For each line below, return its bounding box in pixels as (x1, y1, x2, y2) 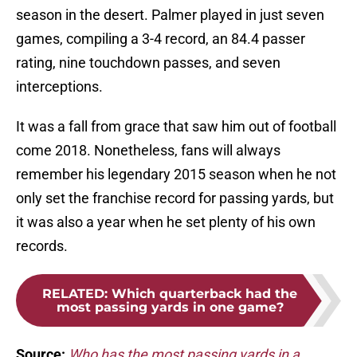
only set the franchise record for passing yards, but (16, 190, 334, 207)
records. (16, 237, 71, 255)
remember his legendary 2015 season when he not (16, 166, 336, 183)
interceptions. (16, 78, 106, 96)
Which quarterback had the (112, 286, 297, 302)
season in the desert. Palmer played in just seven (16, 6, 324, 24)
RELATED (42, 286, 104, 302)
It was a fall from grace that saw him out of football (16, 118, 336, 135)
